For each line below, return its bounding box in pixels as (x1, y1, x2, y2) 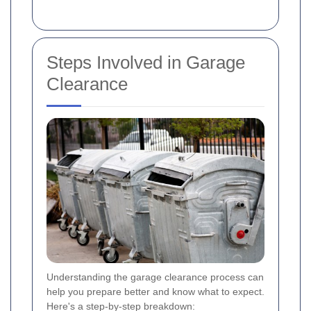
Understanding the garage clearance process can (47, 271, 264, 283)
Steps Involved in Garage (47, 51, 245, 73)
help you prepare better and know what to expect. (47, 285, 264, 297)
